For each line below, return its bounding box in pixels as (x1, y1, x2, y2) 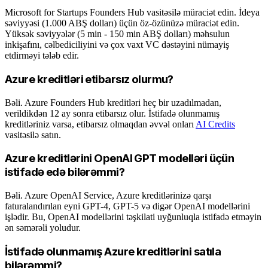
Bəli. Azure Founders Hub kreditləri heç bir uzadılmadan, (5, 97, 221, 108)
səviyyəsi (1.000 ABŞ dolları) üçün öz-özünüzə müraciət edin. (5, 18, 239, 29)
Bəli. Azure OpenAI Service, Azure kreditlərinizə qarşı (5, 190, 211, 200)
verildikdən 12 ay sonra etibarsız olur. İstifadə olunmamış (5, 108, 220, 118)
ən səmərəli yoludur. (5, 222, 81, 233)
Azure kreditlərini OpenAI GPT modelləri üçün (5, 151, 234, 166)
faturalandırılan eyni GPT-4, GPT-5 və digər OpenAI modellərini (5, 200, 250, 211)
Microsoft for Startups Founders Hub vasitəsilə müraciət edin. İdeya (5, 7, 260, 18)
